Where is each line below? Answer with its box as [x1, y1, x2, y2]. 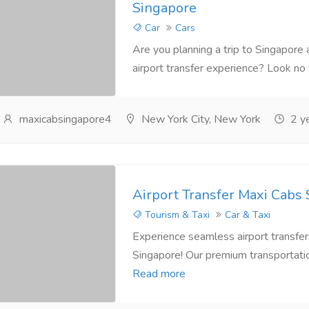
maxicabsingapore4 [16, 112, 112, 127]
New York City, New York [138, 112, 261, 127]
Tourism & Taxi [141, 208, 210, 221]
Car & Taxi [224, 208, 270, 221]
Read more [132, 266, 186, 281]
